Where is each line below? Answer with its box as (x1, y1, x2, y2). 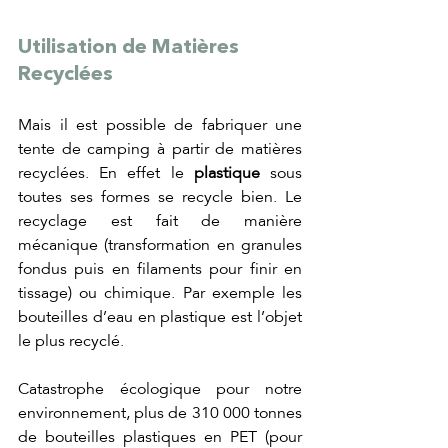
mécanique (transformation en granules (18, 235, 302, 256)
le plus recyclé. (18, 331, 128, 352)
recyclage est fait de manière (18, 211, 302, 232)
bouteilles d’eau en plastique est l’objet (18, 307, 302, 328)
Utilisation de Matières (18, 38, 244, 59)
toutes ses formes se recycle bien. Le (18, 187, 302, 208)
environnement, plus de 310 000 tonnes (18, 403, 302, 424)
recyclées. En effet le (18, 163, 194, 184)
